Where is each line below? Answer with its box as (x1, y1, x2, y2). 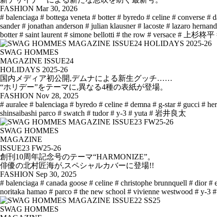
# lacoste (138, 22, 164, 31)
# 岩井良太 (149, 109, 186, 118)
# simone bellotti (64, 31, 114, 39)
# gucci (177, 100, 200, 109)
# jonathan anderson (22, 22, 83, 31)
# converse (172, 13, 205, 22)
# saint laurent (19, 31, 62, 39)
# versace (147, 31, 176, 39)
